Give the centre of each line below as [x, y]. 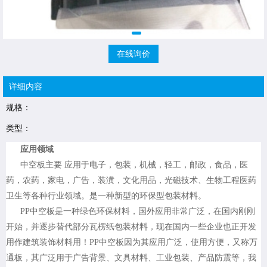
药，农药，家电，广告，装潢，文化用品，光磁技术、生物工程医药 [131, 181]
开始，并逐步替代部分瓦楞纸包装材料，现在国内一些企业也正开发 [131, 227]
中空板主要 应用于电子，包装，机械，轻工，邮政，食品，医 [134, 165]
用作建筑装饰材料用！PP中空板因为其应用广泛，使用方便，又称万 [132, 243]
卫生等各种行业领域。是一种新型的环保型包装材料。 [106, 196]
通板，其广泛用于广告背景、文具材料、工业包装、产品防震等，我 [131, 258]
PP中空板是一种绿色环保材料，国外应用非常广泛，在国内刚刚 [138, 212]
